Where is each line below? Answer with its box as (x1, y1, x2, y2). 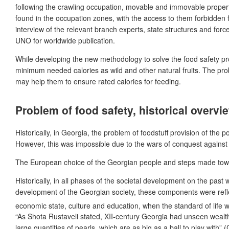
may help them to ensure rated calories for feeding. (15, 76, 181, 87)
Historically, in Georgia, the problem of (15, 127, 139, 138)
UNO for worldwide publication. (15, 35, 115, 46)
